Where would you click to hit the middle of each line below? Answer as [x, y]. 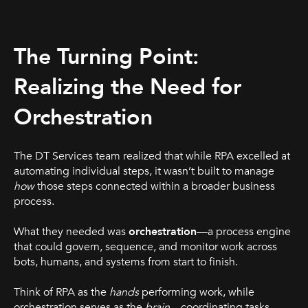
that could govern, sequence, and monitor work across [145, 247]
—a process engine [244, 232]
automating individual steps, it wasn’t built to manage [144, 171]
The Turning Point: [106, 57]
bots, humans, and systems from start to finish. [126, 262]
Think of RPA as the [62, 293]
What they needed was [71, 232]
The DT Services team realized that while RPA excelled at [152, 156]
